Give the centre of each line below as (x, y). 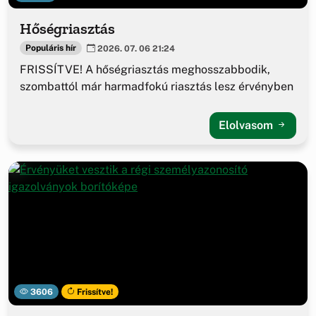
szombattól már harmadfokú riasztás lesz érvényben (157, 86)
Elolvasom (247, 125)
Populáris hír (50, 48)
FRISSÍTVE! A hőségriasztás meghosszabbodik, (145, 69)
